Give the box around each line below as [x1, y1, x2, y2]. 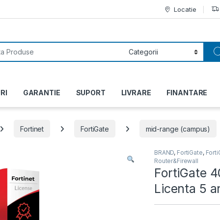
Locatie [174, 5, 196, 13]
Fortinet [20, 124, 44, 133]
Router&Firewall [154, 157, 198, 165]
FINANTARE [166, 88, 208, 97]
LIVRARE [121, 88, 151, 97]
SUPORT [76, 88, 106, 97]
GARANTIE [23, 88, 60, 97]
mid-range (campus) [145, 124, 211, 133]
